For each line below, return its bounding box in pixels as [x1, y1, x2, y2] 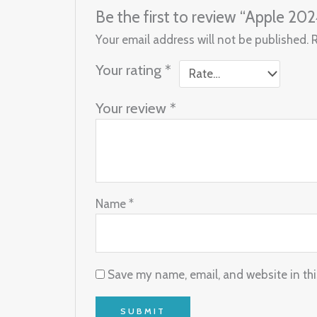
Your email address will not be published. [96, 32, 309, 47]
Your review [96, 98, 171, 117]
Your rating [96, 60, 166, 79]
